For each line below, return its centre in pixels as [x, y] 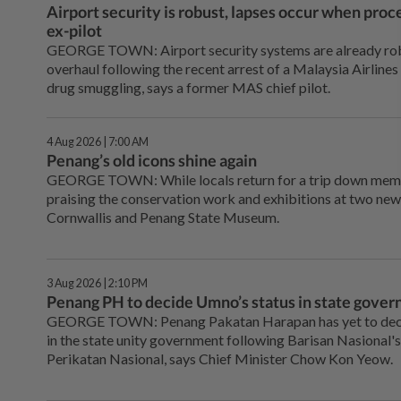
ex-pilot [74, 30]
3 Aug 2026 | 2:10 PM [97, 283]
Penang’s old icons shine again [152, 160]
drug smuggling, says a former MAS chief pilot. [188, 87]
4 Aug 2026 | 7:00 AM [98, 141]
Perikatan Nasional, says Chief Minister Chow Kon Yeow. [220, 358]
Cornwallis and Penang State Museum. [163, 217]
